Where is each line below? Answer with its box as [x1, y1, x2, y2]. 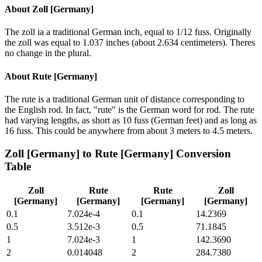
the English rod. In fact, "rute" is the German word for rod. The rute [5, 104, 254, 115]
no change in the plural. [5, 48, 91, 58]
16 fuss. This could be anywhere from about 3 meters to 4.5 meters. [5, 125, 253, 136]
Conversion [173, 147, 231, 160]
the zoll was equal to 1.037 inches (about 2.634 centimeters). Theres [5, 37, 255, 48]
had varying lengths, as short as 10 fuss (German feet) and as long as [5, 115, 257, 125]
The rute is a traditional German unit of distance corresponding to [5, 94, 244, 104]
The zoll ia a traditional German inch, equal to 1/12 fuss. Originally [5, 27, 251, 37]
